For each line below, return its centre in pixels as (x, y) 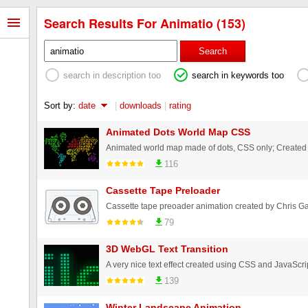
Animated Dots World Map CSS (178, 132)
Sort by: (61, 105)
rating (180, 105)
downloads (141, 105)
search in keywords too (238, 75)
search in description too (112, 75)
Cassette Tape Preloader (163, 190)
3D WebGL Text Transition (167, 249)
